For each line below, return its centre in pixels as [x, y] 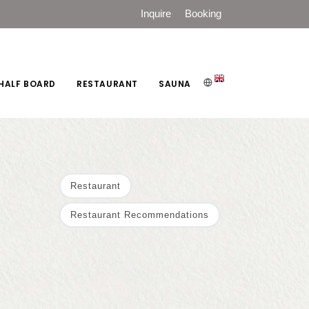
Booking [203, 13]
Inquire [156, 13]
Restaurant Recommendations [140, 215]
